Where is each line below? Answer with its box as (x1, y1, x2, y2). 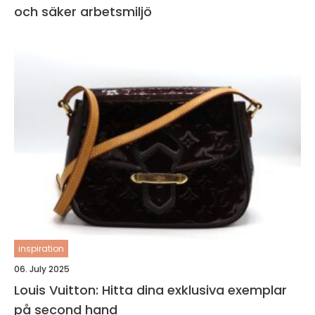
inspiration (18, 243, 64, 255)
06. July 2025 (14, 263, 70, 275)
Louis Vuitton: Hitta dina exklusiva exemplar (14, 281, 287, 299)
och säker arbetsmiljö (14, 3, 152, 20)
